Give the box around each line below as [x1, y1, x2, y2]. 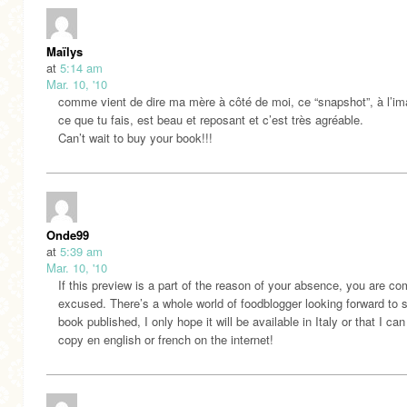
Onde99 [46, 225, 89, 243]
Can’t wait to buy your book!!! [58, 128, 213, 146]
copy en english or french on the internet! [58, 330, 273, 348]
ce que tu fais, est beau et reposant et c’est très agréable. [58, 110, 363, 128]
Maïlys [46, 42, 83, 60]
